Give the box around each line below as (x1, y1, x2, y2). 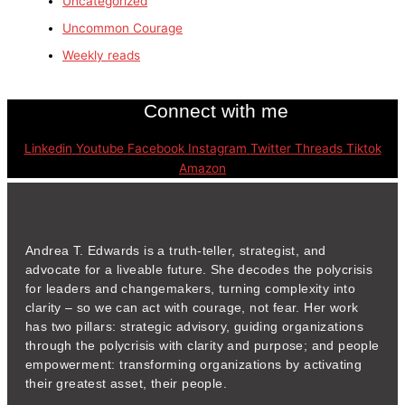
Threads (294, 140, 343, 155)
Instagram (187, 140, 247, 155)
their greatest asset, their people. (25, 377, 227, 391)
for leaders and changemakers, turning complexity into (25, 282, 356, 297)
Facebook (127, 140, 184, 155)
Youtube (75, 140, 124, 155)
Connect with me (144, 99, 288, 121)
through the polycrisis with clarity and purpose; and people (25, 339, 380, 353)
